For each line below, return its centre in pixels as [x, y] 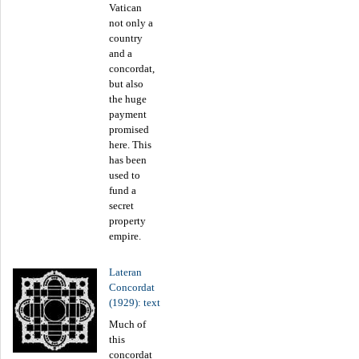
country [126, 38]
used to [125, 175]
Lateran [125, 272]
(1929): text [135, 302]
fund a [123, 190]
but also [126, 83]
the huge [128, 99]
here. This [130, 144]
